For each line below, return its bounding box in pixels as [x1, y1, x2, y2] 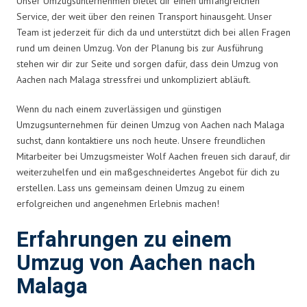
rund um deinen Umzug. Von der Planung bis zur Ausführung [16, 41, 263, 54]
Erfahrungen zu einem [16, 224, 232, 256]
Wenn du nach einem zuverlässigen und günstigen [16, 102, 221, 115]
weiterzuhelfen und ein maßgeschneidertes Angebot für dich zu [16, 165, 280, 178]
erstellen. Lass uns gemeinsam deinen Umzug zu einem [16, 181, 245, 194]
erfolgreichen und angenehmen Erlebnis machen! [16, 197, 219, 210]
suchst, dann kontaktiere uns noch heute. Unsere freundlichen [16, 134, 265, 147]
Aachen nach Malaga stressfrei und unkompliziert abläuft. [16, 73, 251, 86]
